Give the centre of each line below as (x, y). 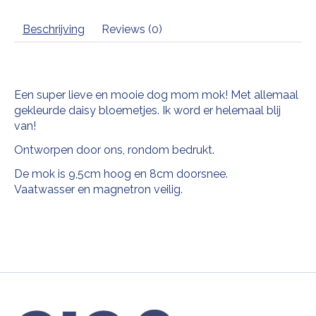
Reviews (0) (132, 30)
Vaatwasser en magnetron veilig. (100, 190)
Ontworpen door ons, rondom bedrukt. (114, 150)
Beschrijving (54, 30)
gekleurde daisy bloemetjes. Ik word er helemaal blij (147, 111)
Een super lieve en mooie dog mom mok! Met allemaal (156, 95)
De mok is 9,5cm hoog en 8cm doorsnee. (122, 174)
